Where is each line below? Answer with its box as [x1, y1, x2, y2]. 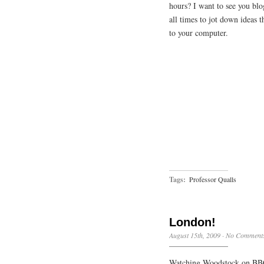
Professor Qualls [189, 174, 236, 184]
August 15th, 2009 [169, 230, 220, 240]
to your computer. [169, 27, 228, 38]
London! [169, 216, 216, 229]
